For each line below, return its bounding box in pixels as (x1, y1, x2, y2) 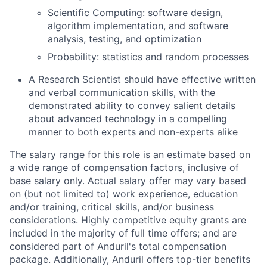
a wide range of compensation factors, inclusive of (10, 162, 239, 173)
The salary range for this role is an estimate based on (10, 148, 250, 160)
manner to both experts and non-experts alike (29, 126, 238, 138)
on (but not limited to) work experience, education (10, 188, 238, 200)
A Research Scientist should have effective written (29, 73, 256, 85)
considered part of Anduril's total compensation (10, 240, 226, 252)
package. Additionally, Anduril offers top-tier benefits (10, 253, 250, 265)
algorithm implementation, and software (48, 20, 228, 32)
